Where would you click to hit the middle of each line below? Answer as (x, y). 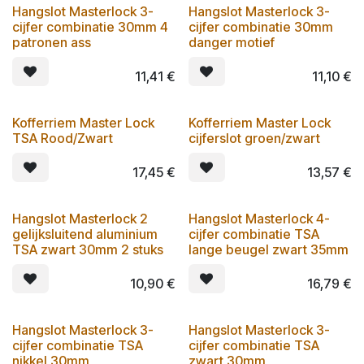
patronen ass (52, 42)
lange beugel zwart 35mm (268, 249)
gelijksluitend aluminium (85, 234)
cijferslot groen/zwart (254, 138)
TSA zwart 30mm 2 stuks (88, 249)
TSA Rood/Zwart (63, 138)
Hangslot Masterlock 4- (259, 218)
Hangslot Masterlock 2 (80, 218)
